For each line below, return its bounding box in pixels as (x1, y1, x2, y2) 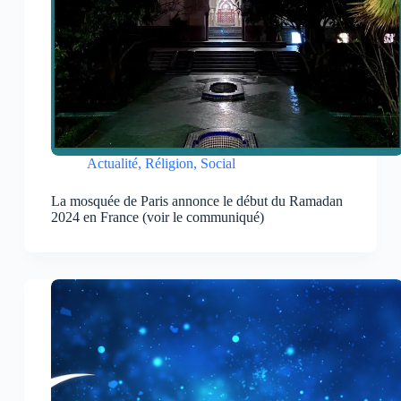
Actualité (86, 156, 138, 172)
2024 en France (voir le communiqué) (50, 209, 264, 226)
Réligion (144, 156, 193, 172)
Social (200, 156, 235, 172)
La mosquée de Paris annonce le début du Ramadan (50, 193, 343, 209)
